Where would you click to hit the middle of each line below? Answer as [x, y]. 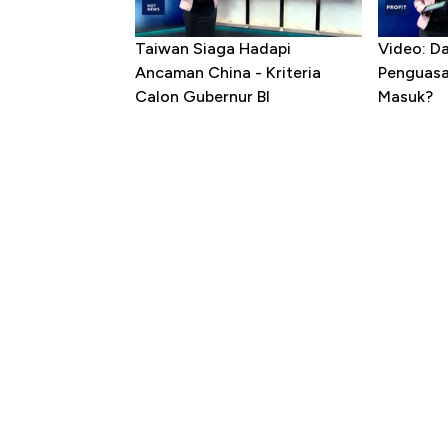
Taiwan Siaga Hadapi [213, 49]
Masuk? [406, 97]
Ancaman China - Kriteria [228, 73]
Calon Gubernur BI [202, 97]
